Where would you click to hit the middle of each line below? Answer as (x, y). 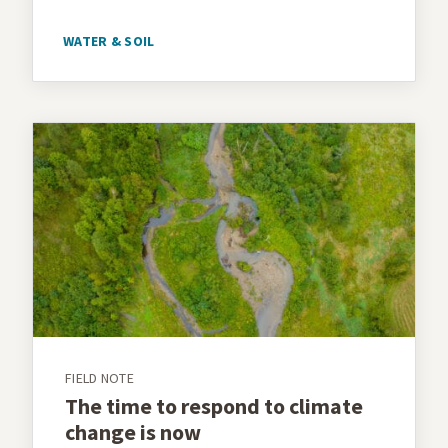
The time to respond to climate (214, 406)
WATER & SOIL (109, 41)
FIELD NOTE (99, 378)
